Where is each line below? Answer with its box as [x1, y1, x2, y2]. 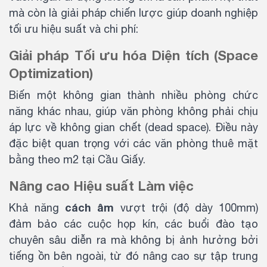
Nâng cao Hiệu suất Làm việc [9, 178, 194, 194]
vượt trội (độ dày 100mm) [114, 201, 258, 214]
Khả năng [9, 201, 66, 214]
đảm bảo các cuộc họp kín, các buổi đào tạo [9, 217, 258, 230]
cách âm [65, 200, 114, 214]
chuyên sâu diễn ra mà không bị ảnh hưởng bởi [9, 233, 258, 246]
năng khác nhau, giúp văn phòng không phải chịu [9, 104, 258, 117]
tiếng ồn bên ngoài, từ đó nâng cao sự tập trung [9, 249, 258, 262]
